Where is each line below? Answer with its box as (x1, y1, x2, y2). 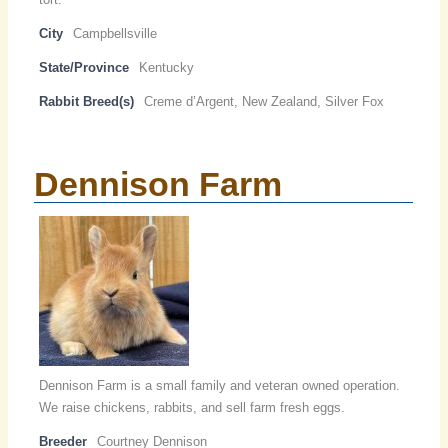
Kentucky (139, 60, 195, 76)
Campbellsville (73, 26, 158, 42)
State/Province (39, 60, 130, 76)
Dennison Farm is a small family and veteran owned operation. (39, 378, 401, 394)
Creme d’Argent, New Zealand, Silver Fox (144, 94, 385, 110)
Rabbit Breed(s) (39, 94, 135, 110)
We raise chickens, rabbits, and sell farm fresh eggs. (39, 400, 346, 416)
